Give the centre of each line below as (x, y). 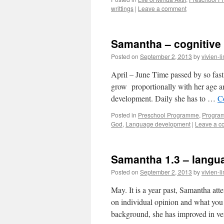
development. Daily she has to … (164, 98)
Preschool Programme (168, 115)
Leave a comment (162, 8)
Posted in (124, 115)
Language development (158, 124)
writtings (122, 8)
